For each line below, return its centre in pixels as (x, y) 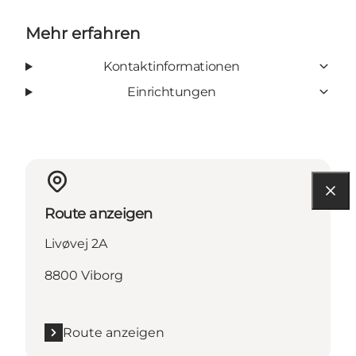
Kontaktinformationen (171, 66)
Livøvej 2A (76, 243)
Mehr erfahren (83, 33)
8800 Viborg (84, 275)
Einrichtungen (172, 91)
